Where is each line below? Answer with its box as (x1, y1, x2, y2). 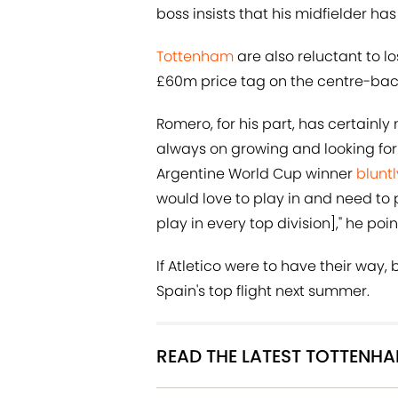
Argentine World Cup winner (156, 163, 356, 185)
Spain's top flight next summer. (156, 281, 370, 302)
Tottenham (156, 46, 234, 68)
